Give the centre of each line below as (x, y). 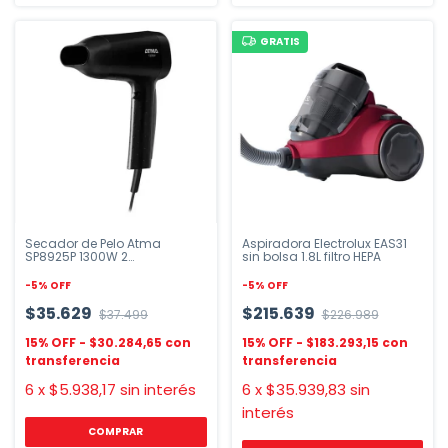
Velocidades (64, 269)
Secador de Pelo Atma (93, 243)
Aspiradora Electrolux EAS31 (324, 243)
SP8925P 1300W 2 (76, 256)
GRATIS (280, 41)
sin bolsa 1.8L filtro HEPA (311, 256)
